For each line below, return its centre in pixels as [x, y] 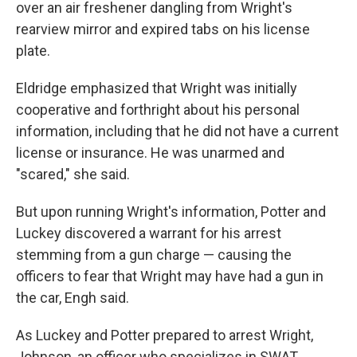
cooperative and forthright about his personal [158, 110]
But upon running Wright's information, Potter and [171, 212]
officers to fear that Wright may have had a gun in [170, 277]
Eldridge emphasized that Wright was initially [157, 88]
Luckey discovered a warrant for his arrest [149, 233]
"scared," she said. [73, 175]
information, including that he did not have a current [177, 131]
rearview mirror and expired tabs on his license [163, 29]
